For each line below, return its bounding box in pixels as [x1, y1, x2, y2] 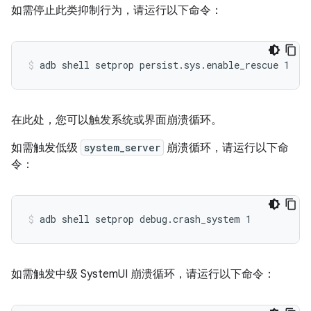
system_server [84, 141, 160, 154]
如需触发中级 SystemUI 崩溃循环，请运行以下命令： [11, 267, 275, 281]
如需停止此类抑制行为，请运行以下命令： [11, 3, 222, 17]
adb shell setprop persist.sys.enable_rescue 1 [40, 58, 289, 72]
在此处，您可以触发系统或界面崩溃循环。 [11, 113, 222, 127]
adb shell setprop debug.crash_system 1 [40, 212, 251, 226]
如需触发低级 [11, 141, 81, 155]
